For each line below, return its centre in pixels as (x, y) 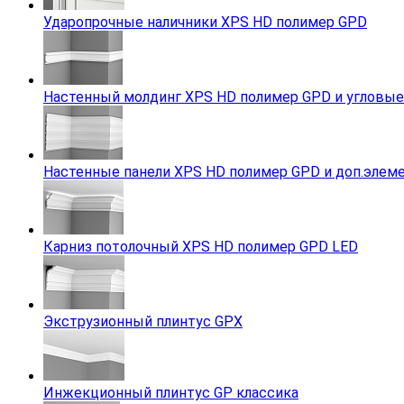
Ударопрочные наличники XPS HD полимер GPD (205, 22)
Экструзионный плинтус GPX (143, 321)
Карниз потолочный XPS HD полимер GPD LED (201, 247)
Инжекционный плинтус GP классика (171, 393)
